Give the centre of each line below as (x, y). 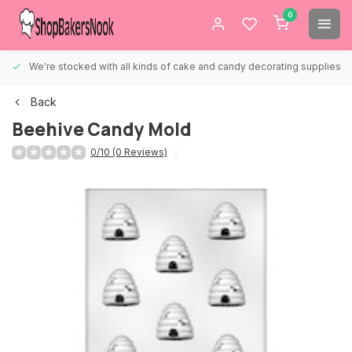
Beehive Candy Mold (102, 129)
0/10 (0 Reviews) (129, 152)
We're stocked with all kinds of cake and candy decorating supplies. (186, 66)
